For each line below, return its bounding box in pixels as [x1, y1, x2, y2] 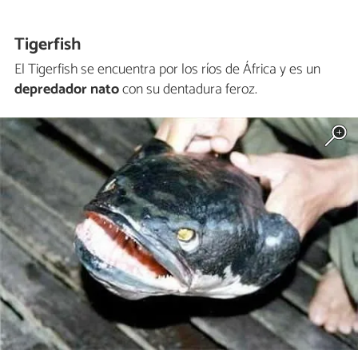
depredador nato [14, 77, 119, 101]
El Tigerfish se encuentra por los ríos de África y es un [14, 57, 320, 82]
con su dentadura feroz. [119, 77, 257, 101]
